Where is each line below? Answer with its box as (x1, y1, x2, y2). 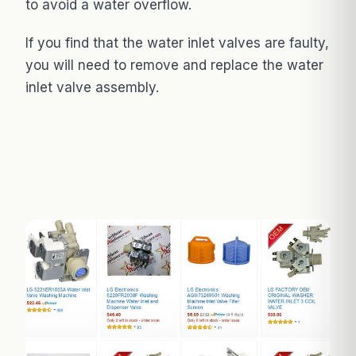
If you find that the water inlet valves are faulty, (25, 35, 329, 52)
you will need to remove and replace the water (25, 57, 323, 74)
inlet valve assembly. (25, 79, 159, 96)
